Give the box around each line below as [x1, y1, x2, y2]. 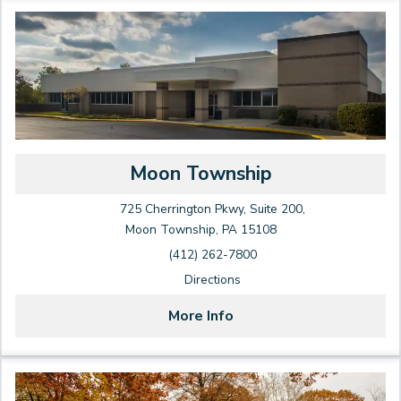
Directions [184, 271, 241, 289]
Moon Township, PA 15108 [124, 221, 277, 239]
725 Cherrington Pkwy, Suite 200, [120, 200, 305, 218]
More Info [167, 306, 234, 327]
